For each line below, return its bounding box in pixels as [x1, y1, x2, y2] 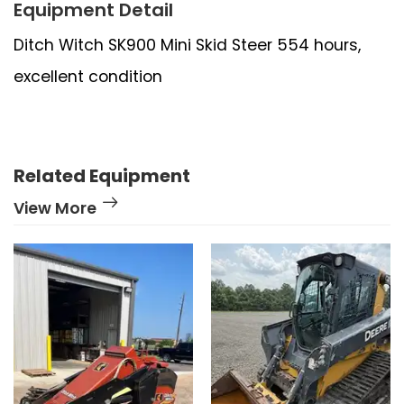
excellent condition [14, 65, 162, 87]
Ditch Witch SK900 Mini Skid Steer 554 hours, [14, 33, 361, 56]
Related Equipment [14, 162, 190, 188]
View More [14, 197, 96, 219]
